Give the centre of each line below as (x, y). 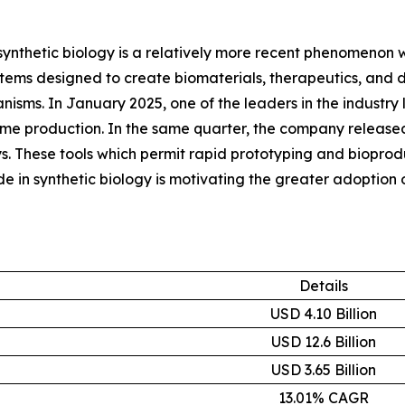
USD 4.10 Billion (323, 313)
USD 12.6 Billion (323, 341)
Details (323, 285)
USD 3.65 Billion (323, 369)
